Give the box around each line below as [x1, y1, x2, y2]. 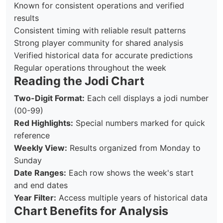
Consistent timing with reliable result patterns [14, 25, 186, 35]
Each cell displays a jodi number [85, 93, 209, 103]
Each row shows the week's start [66, 168, 194, 178]
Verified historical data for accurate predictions [14, 50, 193, 60]
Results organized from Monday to [67, 143, 201, 153]
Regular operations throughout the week [14, 63, 166, 73]
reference [14, 130, 50, 140]
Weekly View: [14, 143, 67, 153]
